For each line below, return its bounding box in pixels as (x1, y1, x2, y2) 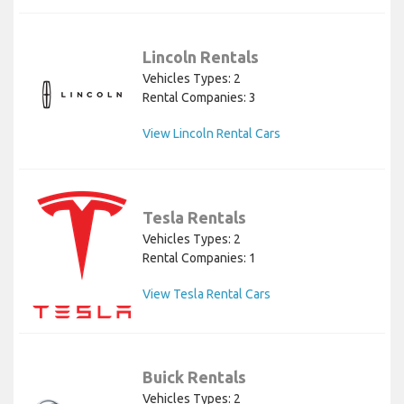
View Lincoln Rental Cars (142, 126, 280, 142)
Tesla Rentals (142, 207, 246, 226)
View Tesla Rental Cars (142, 286, 271, 301)
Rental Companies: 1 (142, 250, 256, 265)
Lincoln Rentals (142, 48, 259, 67)
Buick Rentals (142, 368, 246, 387)
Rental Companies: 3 (142, 90, 256, 106)
